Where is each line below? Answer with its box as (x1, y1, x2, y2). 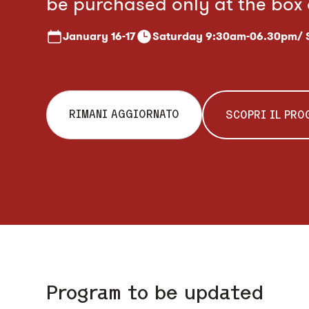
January (63, 28, 109, 43)
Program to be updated (46, 281, 264, 303)
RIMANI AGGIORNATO (69, 107, 180, 120)
